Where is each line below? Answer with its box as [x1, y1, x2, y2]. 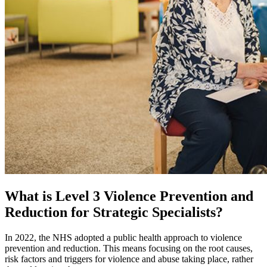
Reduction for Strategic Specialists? [5, 204, 223, 220]
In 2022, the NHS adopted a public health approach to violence [5, 232, 242, 243]
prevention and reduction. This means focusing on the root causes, [5, 243, 253, 253]
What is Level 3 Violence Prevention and [5, 188, 253, 204]
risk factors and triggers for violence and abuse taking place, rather [5, 253, 253, 264]
